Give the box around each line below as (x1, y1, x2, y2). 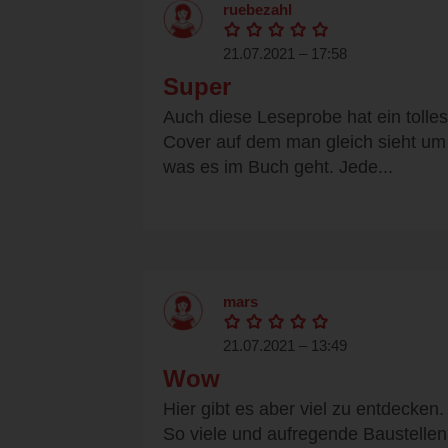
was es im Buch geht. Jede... (163, 157, 393, 178)
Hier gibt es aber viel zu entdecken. (163, 399, 444, 420)
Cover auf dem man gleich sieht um (163, 132, 446, 153)
